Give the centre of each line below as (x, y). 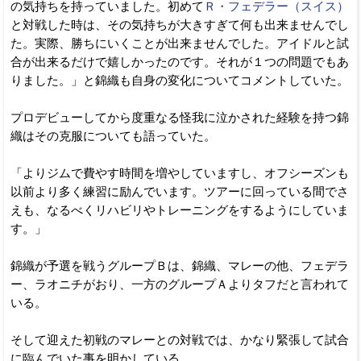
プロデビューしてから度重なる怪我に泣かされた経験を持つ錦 (180, 117)
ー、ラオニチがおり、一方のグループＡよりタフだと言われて (180, 284)
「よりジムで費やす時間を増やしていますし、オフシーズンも (180, 173)
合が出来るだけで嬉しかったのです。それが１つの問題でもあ (180, 62)
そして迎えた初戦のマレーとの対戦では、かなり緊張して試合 (180, 340)
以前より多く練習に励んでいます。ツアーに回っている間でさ (180, 191)
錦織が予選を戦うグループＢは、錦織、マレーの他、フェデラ (180, 266)
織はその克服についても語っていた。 (113, 136)
